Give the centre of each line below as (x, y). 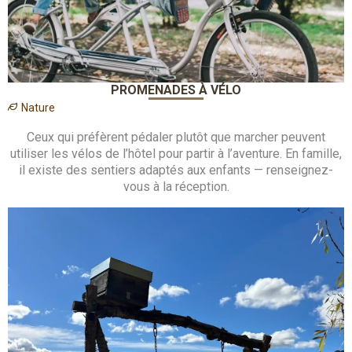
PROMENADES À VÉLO (176, 90)
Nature (38, 108)
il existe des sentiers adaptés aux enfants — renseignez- (176, 170)
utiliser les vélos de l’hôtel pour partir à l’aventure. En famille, (176, 154)
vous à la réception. (176, 187)
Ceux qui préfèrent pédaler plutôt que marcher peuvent (176, 137)
